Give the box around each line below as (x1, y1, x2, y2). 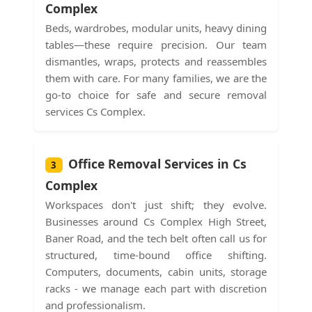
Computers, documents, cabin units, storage (45, 264, 267, 279)
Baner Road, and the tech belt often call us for (45, 231, 267, 245)
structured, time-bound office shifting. (45, 247, 267, 262)
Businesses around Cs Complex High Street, (45, 214, 267, 228)
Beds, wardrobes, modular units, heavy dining (45, 20, 267, 35)
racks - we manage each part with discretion (45, 281, 267, 295)
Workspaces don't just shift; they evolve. (45, 197, 267, 212)
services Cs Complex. (45, 104, 146, 118)
